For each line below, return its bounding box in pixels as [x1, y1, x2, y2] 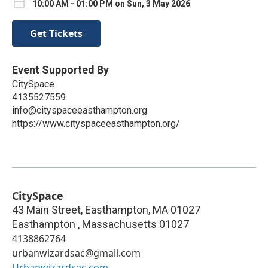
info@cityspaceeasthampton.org [12, 104, 147, 116]
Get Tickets [30, 26, 83, 40]
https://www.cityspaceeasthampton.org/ [12, 117, 180, 129]
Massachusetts [82, 217, 157, 230]
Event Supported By [12, 63, 109, 76]
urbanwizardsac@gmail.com [12, 246, 141, 260]
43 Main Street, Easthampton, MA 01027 [12, 203, 200, 216]
